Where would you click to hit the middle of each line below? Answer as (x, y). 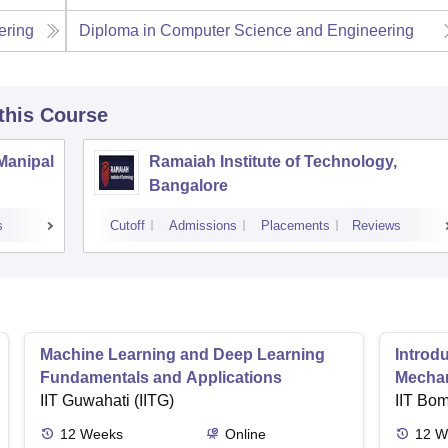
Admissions (203, 226)
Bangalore (188, 186)
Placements (295, 226)
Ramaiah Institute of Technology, (273, 162)
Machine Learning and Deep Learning (182, 355)
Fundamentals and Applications (161, 378)
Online (245, 434)
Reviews (376, 226)
